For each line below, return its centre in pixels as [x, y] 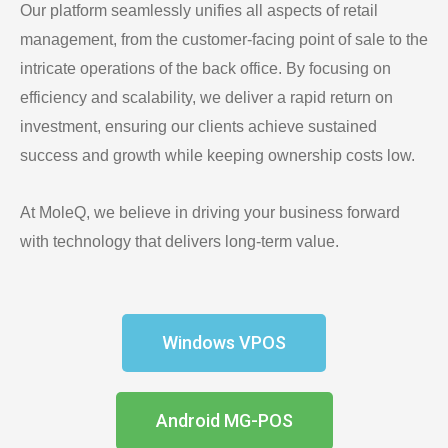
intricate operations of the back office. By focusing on [205, 68]
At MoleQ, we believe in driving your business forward [210, 212]
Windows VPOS [224, 342]
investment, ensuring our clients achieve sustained [198, 126]
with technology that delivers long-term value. [179, 241]
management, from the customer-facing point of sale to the [224, 39]
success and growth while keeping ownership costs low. [219, 155]
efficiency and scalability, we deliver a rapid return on [206, 97]
